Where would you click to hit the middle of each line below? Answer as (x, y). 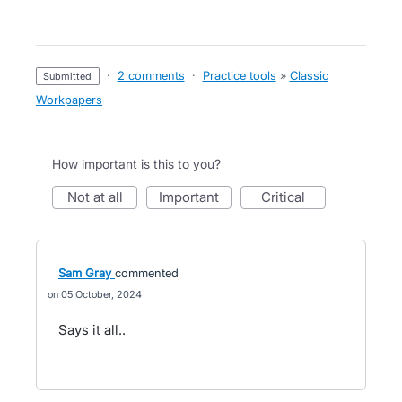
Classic (309, 75)
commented (147, 273)
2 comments (151, 75)
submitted (71, 76)
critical (288, 197)
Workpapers (69, 100)
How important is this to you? (136, 164)
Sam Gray (85, 273)
